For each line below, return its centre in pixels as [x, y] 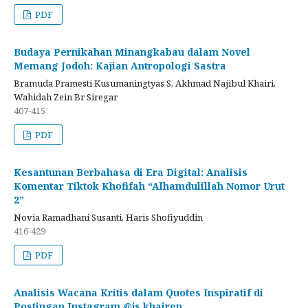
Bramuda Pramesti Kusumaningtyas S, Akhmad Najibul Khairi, [145, 83]
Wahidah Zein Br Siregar [66, 97]
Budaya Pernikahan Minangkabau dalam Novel [132, 52]
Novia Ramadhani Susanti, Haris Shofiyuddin [108, 217]
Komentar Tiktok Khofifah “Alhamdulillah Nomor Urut [149, 186]
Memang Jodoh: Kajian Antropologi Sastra [120, 65]
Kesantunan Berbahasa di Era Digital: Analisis [131, 172]
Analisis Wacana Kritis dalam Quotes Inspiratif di [139, 292]
